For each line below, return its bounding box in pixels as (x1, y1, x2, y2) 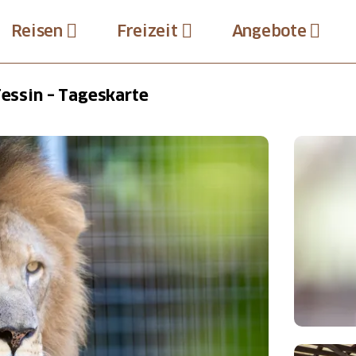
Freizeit (116, 22, 178, 40)
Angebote (231, 22, 307, 40)
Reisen (10, 22, 63, 40)
